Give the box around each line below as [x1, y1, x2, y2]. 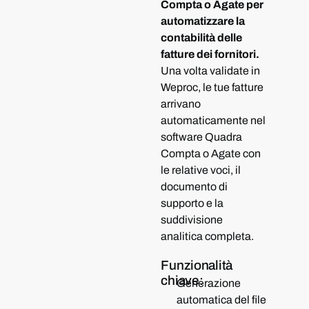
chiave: [161, 273, 203, 288]
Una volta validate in [161, 65, 261, 77]
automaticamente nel [161, 114, 266, 126]
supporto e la [161, 197, 224, 209]
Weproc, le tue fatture [161, 81, 264, 93]
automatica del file [176, 294, 266, 306]
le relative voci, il [161, 164, 241, 176]
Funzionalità [161, 258, 233, 272]
